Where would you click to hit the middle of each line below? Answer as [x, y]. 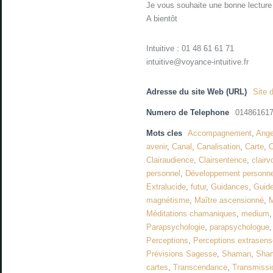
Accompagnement [220, 133]
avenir [157, 147]
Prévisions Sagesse [182, 254]
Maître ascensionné [229, 200]
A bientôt [162, 19]
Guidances [230, 187]
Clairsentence [223, 160]
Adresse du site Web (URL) [197, 92]
